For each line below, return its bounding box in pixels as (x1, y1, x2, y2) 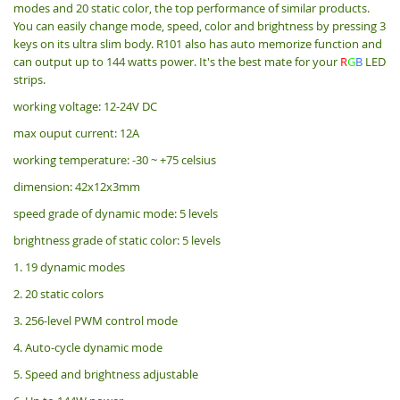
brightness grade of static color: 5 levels (13, 231, 221, 248)
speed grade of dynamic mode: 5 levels (13, 204, 218, 221)
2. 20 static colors (13, 285, 104, 302)
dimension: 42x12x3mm (13, 178, 140, 195)
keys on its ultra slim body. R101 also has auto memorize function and (13, 35, 382, 52)
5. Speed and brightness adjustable (13, 365, 198, 382)
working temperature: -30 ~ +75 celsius (13, 151, 216, 168)
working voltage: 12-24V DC (13, 97, 157, 114)
